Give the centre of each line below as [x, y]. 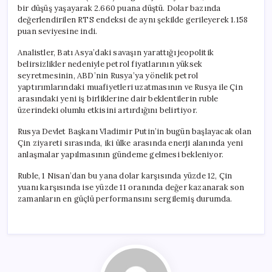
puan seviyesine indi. [58, 31]
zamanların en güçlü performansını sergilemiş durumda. [125, 199]
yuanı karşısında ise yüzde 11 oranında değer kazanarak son [131, 187]
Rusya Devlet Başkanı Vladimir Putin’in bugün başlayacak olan [134, 131]
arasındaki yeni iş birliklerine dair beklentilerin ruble [118, 98]
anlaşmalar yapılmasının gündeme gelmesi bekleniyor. [121, 154]
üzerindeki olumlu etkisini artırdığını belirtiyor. [107, 110]
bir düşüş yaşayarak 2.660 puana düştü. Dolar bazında [119, 8]
